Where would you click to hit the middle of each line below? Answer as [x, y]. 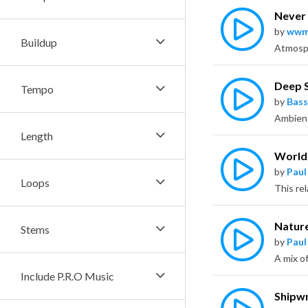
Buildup [39, 42]
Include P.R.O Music [67, 276]
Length [37, 136]
